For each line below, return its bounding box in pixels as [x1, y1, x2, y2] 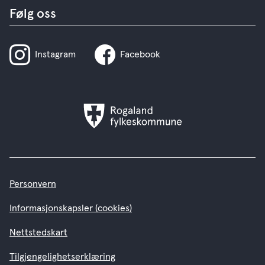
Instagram [35, 50, 76, 59]
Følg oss [9, 8, 56, 21]
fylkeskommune [131, 119, 197, 128]
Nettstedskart [9, 228, 67, 237]
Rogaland [131, 104, 170, 114]
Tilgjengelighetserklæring [9, 252, 115, 261]
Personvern [9, 179, 56, 189]
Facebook [120, 50, 160, 59]
